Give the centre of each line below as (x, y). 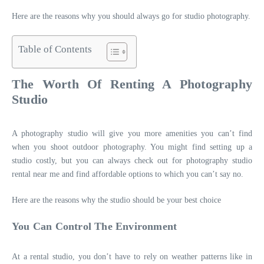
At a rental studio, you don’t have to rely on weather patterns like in (132, 257)
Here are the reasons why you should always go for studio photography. (131, 16)
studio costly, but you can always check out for (99, 161)
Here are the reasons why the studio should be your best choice (116, 200)
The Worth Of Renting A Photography (132, 84)
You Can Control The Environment (95, 227)
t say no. (229, 174)
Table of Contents (55, 49)
